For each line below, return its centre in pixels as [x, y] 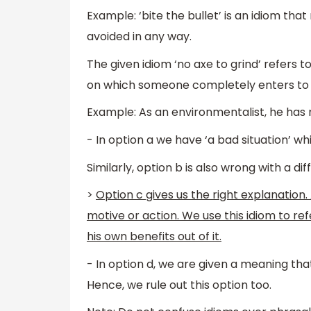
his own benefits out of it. [154, 237]
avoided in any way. [139, 37]
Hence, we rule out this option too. [179, 285]
